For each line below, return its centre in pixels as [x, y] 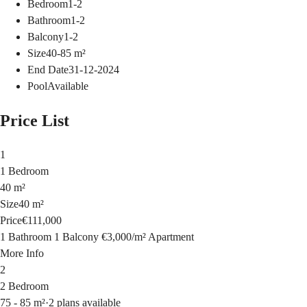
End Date [48, 70]
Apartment [171, 237]
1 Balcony [76, 237]
